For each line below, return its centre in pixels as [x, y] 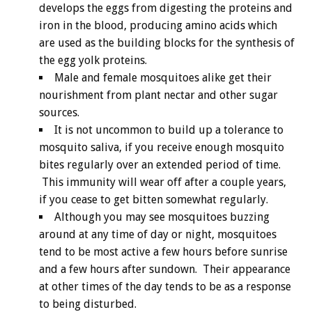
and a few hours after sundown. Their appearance [165, 270]
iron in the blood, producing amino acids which [158, 26]
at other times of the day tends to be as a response [165, 287]
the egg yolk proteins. [93, 61]
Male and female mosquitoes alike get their [163, 78]
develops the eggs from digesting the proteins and [166, 8]
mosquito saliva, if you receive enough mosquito [162, 148]
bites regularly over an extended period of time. [160, 165]
